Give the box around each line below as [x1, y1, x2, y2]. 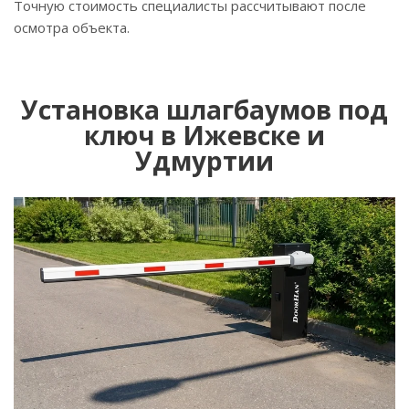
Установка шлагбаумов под [21, 91, 388, 127]
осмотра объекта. [14, 17, 133, 37]
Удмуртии [135, 142, 274, 178]
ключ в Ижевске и [84, 117, 325, 152]
